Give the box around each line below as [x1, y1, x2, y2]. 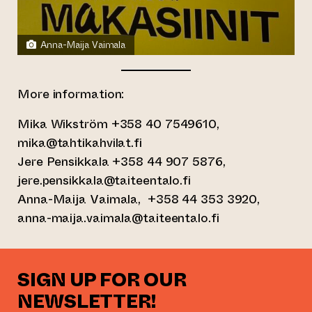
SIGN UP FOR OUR [17, 267, 187, 293]
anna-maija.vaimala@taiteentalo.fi [17, 208, 219, 227]
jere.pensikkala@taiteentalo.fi [17, 171, 191, 189]
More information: [17, 84, 125, 103]
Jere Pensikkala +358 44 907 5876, [17, 152, 226, 171]
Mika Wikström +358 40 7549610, [17, 114, 219, 133]
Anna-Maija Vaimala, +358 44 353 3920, [17, 189, 260, 208]
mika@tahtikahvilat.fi [17, 133, 142, 152]
